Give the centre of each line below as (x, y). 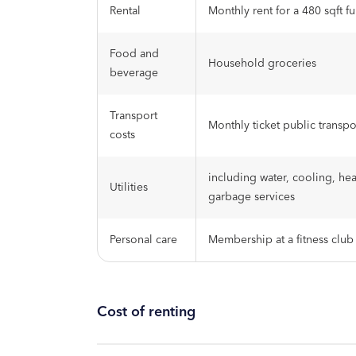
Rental (125, 11)
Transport (133, 116)
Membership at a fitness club (281, 240)
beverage (134, 73)
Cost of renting (146, 312)
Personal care (143, 240)
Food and (134, 54)
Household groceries (262, 64)
